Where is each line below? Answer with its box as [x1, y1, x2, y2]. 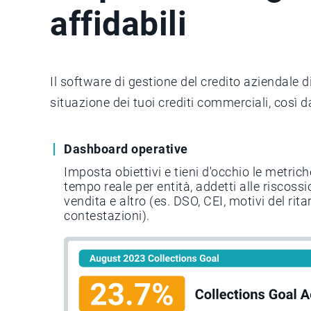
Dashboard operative [64, 141, 188, 156]
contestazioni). [64, 208, 150, 223]
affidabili [50, 3, 187, 44]
